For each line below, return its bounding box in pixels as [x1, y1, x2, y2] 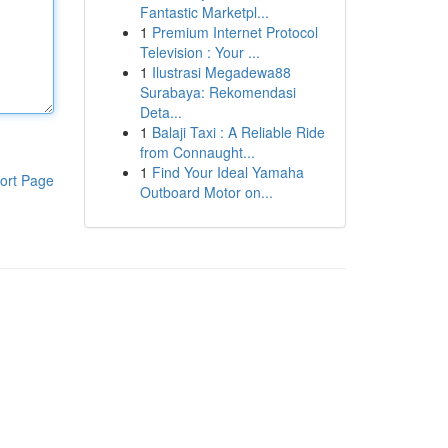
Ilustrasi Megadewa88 [151, 62, 291, 82]
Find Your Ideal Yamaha [151, 162, 304, 182]
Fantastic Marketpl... [139, 2, 269, 22]
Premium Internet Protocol [151, 22, 318, 42]
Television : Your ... [139, 42, 260, 62]
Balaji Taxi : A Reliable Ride [151, 122, 325, 142]
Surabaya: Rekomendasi [139, 82, 296, 102]
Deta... [139, 102, 182, 122]
